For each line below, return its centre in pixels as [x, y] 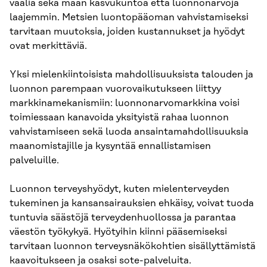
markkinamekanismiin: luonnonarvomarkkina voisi [125, 103]
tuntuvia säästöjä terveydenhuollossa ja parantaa [123, 217]
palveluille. [34, 160]
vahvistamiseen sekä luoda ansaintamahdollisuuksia [129, 131]
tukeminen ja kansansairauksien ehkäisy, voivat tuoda [132, 203]
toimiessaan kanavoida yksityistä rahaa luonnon [119, 117]
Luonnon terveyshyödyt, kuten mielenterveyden [119, 189]
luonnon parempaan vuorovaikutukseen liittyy [115, 89]
